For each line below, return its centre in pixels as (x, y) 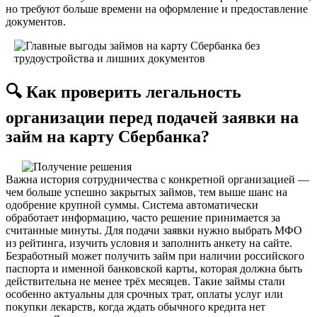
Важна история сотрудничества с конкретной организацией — (157, 179)
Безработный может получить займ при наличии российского (155, 255)
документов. (36, 21)
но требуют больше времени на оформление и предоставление (157, 8)
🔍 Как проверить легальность (123, 92)
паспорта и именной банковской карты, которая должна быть (154, 268)
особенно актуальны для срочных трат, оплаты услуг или (144, 294)
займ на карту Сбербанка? (108, 136)
